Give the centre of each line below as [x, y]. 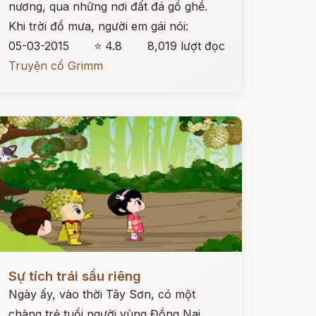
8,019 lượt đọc [186, 46]
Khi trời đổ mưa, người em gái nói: [98, 26]
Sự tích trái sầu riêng [74, 276]
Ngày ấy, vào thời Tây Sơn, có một [102, 294]
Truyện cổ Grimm [55, 66]
